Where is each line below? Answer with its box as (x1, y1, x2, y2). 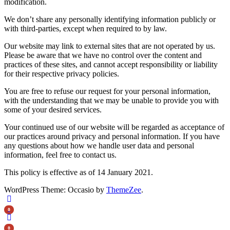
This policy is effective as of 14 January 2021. (4, 167, 153, 177)
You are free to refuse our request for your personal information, (4, 86, 210, 95)
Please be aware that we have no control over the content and (4, 50, 202, 60)
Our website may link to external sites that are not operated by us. (4, 41, 215, 50)
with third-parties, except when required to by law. (4, 24, 167, 33)
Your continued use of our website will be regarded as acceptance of (4, 122, 224, 131)
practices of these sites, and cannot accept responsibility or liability (4, 60, 218, 69)
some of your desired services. (4, 105, 102, 114)
